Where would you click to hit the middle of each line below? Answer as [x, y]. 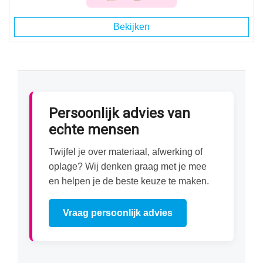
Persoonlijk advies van [119, 114]
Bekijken [131, 27]
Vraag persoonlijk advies [118, 213]
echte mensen [94, 130]
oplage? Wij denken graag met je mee [128, 166]
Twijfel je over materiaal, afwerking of [126, 152]
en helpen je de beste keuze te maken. [129, 181]
